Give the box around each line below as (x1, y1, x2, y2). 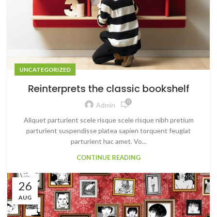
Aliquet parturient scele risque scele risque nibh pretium (23, 115, 194, 124)
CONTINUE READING (77, 153, 140, 161)
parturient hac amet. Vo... (71, 137, 146, 145)
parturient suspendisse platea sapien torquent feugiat (26, 126, 191, 135)
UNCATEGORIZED (19, 65, 71, 73)
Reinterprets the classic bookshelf (28, 81, 189, 95)
